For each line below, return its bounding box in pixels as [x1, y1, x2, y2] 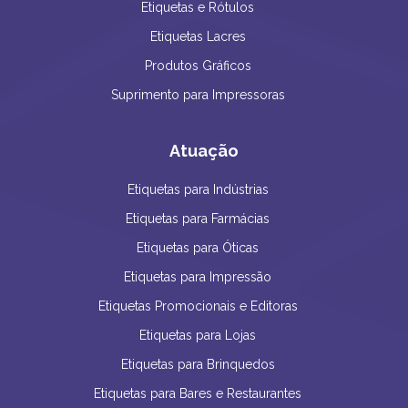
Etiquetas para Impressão [124, 270, 271, 285]
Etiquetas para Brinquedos [120, 357, 275, 372]
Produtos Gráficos [144, 58, 251, 74]
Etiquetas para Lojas [139, 328, 256, 343]
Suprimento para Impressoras [110, 87, 285, 103]
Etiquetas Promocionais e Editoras [97, 299, 298, 314]
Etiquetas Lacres [149, 29, 246, 45]
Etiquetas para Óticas [137, 240, 259, 256]
